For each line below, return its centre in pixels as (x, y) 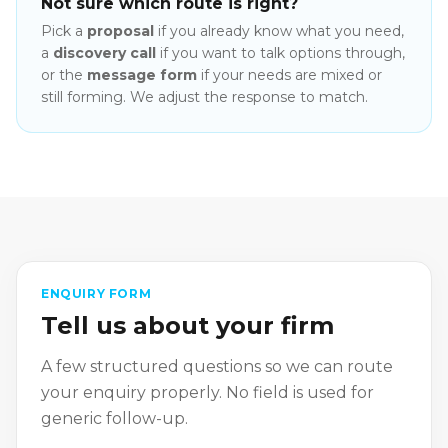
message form (142, 75)
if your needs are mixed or (289, 75)
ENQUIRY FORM (96, 294)
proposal (120, 31)
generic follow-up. (114, 419)
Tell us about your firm (187, 326)
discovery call (104, 53)
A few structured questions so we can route (217, 367)
